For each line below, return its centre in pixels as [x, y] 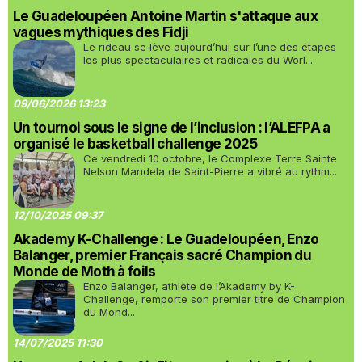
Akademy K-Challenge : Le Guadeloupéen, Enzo [166, 239]
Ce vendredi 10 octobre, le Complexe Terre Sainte [210, 158]
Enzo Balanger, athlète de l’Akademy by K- [189, 286]
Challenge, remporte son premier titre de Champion [214, 299]
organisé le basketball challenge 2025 [135, 144]
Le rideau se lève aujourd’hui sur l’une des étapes [210, 47]
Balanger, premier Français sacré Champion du [162, 255]
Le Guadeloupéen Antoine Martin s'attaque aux [166, 16]
